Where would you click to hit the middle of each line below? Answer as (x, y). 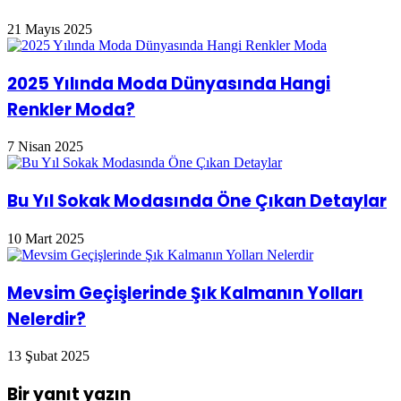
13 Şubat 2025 (48, 356)
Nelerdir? (47, 319)
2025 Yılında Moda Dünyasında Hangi (169, 83)
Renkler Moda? (71, 109)
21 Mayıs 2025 (50, 29)
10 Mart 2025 (46, 238)
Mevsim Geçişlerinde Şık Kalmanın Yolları (185, 293)
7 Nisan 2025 (45, 147)
